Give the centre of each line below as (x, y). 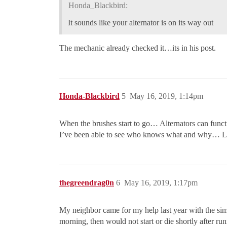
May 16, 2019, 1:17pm (161, 182)
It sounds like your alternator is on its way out (141, 22)
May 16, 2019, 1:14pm (166, 96)
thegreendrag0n (87, 182)
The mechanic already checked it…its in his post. (138, 48)
